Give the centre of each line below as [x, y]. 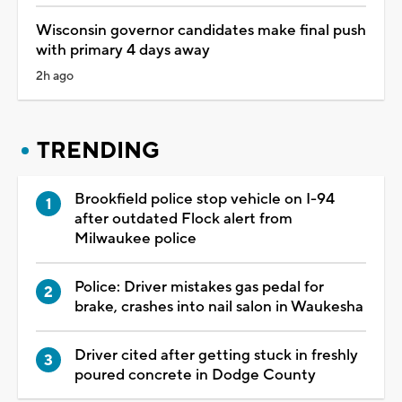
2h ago [55, 76]
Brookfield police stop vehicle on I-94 [205, 199]
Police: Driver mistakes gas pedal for [199, 287]
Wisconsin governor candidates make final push [201, 30]
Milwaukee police [135, 238]
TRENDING [98, 150]
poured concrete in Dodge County [195, 375]
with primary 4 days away [123, 50]
